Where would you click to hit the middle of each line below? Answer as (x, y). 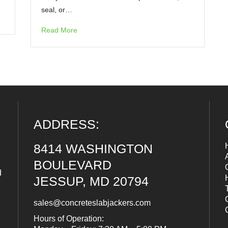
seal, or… (57, 10)
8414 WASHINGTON (93, 149)
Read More (60, 30)
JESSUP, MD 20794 (91, 181)
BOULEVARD (72, 165)
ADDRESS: (66, 124)
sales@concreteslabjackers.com (92, 203)
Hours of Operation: (68, 219)
